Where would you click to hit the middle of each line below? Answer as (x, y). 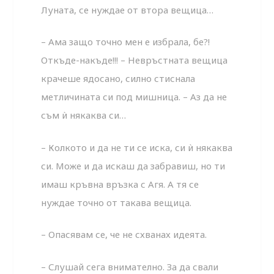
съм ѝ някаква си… (84, 115)
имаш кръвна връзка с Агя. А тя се (120, 184)
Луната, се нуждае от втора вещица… (128, 9)
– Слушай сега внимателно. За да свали (130, 266)
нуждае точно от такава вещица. (117, 202)
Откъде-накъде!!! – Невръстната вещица (135, 60)
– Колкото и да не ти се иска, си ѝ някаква (137, 147)
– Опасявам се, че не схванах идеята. (124, 235)
